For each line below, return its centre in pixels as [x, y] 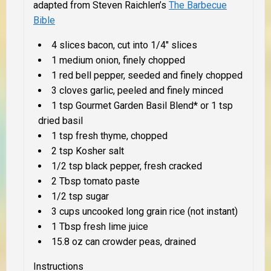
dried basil [60, 120]
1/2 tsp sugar [80, 196]
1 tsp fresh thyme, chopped [109, 135]
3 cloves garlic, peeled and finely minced [137, 90]
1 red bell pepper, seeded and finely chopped [147, 75]
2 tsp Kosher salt [88, 151]
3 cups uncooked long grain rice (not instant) [145, 211]
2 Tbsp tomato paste [96, 181]
